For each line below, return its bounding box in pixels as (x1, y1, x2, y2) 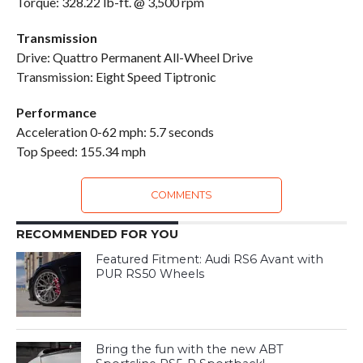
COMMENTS (150, 188, 212, 201)
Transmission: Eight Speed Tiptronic (15, 68, 216, 84)
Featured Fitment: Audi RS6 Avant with (96, 251, 324, 267)
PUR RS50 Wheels (96, 266, 205, 281)
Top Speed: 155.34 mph (15, 143, 146, 159)
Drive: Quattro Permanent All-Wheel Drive (15, 49, 253, 65)
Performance (15, 104, 96, 120)
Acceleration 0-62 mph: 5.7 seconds (15, 123, 214, 139)
